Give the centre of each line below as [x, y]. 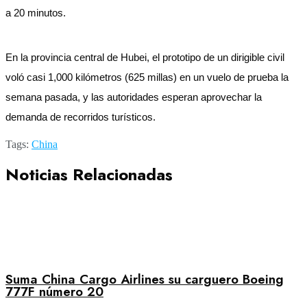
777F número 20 [54, 291]
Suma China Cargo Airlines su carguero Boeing [145, 279]
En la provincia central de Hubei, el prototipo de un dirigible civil [145, 57]
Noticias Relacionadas [89, 174]
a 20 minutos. [37, 13]
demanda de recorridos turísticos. [87, 117]
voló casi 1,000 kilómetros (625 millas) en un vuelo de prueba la [147, 77]
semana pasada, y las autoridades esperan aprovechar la [134, 97]
